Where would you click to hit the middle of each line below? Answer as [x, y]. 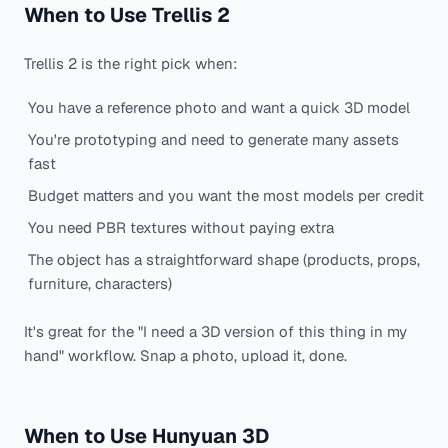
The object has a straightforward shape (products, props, [224, 260]
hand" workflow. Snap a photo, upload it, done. [185, 356]
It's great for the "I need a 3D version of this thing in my [215, 332]
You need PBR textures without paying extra [181, 228]
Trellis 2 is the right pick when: [130, 64]
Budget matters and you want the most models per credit [226, 196]
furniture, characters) [100, 284]
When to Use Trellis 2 [127, 15]
